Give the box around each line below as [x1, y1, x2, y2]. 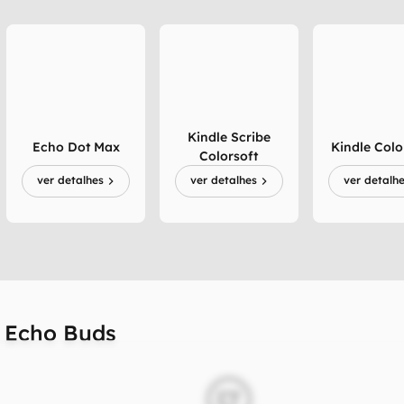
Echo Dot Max [32, 138, 120, 155]
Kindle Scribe [187, 129, 271, 145]
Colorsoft [199, 148, 259, 164]
